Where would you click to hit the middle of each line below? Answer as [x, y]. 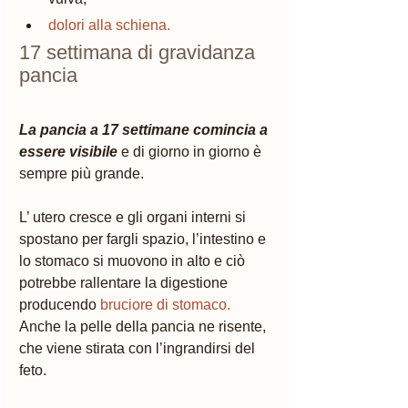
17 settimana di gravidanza [140, 52]
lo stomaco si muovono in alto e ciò [134, 260]
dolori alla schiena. [109, 25]
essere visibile [70, 151]
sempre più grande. [83, 173]
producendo [60, 304]
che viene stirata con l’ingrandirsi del [139, 348]
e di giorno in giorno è [193, 151]
